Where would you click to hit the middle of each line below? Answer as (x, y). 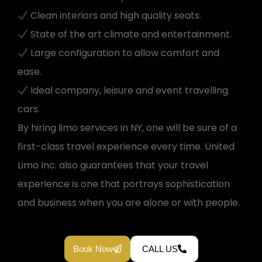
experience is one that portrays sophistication (124, 184)
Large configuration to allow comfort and (124, 53)
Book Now (93, 249)
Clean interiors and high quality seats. (115, 16)
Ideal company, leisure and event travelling (128, 91)
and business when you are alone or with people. (129, 203)
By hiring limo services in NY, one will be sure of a (127, 128)
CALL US (160, 249)
